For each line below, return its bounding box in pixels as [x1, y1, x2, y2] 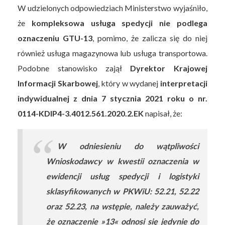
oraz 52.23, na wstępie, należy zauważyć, [46, 201, 199, 211]
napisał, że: [144, 108, 184, 118]
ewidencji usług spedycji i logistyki [46, 171, 199, 181]
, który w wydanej [97, 78, 160, 88]
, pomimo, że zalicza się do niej [92, 33, 207, 43]
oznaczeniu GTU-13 [18, 33, 93, 43]
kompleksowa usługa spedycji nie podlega [32, 18, 207, 28]
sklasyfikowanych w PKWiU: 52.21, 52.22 [46, 186, 199, 196]
